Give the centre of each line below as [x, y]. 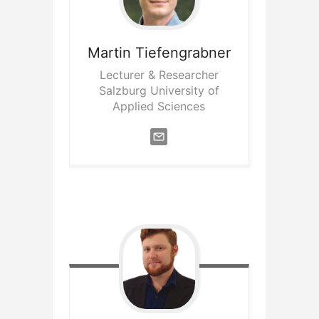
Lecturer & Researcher [159, 74]
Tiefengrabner [183, 52]
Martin [109, 52]
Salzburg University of [159, 90]
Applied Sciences [159, 106]
